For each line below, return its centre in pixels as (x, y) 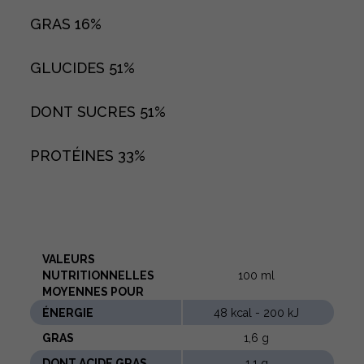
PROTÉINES (74, 156)
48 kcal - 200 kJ (256, 313)
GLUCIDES (69, 68)
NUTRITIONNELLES (98, 275)
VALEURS (69, 259)
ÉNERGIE (68, 313)
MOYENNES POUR (93, 292)
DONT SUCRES (85, 112)
